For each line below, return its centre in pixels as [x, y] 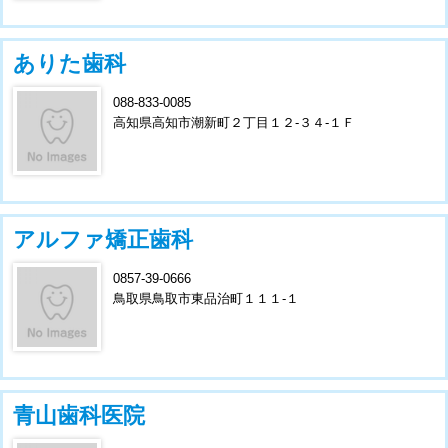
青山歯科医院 [79, 415]
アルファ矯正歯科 [103, 239]
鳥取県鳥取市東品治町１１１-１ [206, 298]
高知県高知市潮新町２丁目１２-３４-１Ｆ [234, 122]
